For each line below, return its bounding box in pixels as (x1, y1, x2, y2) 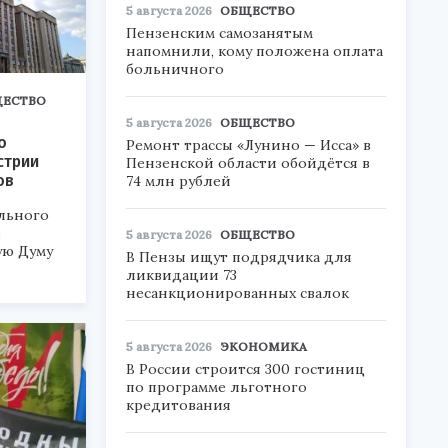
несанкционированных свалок (126, 284, 349, 302)
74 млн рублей (126, 172, 231, 190)
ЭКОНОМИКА (220, 339, 307, 354)
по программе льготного (126, 378, 307, 396)
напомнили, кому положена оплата (126, 42, 383, 60)
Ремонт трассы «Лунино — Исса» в (126, 136, 371, 154)
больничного (126, 60, 224, 78)
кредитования (126, 396, 231, 414)
